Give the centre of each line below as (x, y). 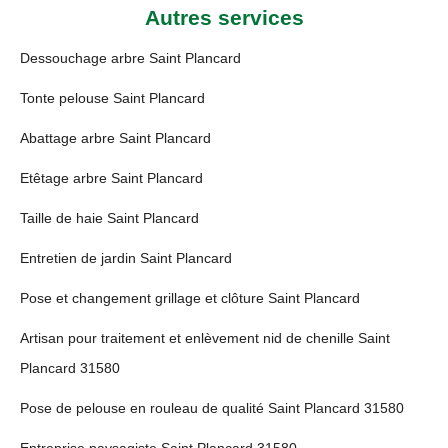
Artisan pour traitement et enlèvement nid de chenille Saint (205, 338)
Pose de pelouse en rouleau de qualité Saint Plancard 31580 (212, 408)
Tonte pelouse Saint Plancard (112, 98)
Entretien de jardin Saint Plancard (126, 258)
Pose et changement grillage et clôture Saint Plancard (190, 298)
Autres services (224, 17)
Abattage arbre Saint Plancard (115, 138)
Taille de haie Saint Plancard (109, 218)
